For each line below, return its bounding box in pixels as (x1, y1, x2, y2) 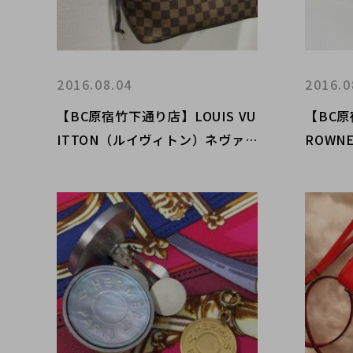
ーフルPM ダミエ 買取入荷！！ (57, 154, 253, 173)
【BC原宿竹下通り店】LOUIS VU (57, 106, 257, 125)
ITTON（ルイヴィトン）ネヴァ (57, 130, 245, 149)
